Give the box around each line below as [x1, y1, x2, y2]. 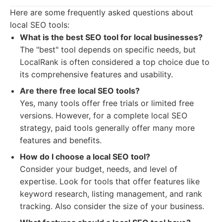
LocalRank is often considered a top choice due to [20, 57, 210, 67]
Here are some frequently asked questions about [10, 7, 193, 17]
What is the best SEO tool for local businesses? [20, 32, 203, 42]
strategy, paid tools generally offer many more [20, 123, 195, 133]
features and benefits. [20, 135, 102, 145]
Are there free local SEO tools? [20, 86, 140, 96]
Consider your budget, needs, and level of [20, 164, 177, 174]
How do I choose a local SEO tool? [20, 152, 150, 162]
